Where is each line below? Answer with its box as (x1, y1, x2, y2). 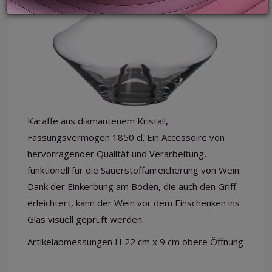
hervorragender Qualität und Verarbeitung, (27, 147, 206, 160)
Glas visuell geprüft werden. (27, 212, 144, 225)
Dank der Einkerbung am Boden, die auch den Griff (27, 180, 236, 192)
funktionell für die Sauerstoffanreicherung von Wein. (27, 163, 241, 176)
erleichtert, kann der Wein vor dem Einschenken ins (27, 196, 240, 209)
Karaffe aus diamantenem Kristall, (27, 114, 168, 127)
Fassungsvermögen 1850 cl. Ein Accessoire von (27, 131, 225, 143)
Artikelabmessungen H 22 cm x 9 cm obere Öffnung (27, 235, 243, 248)
